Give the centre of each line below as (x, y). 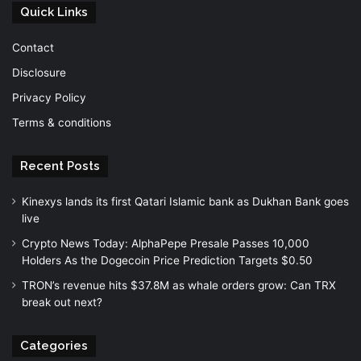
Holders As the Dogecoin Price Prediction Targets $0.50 (167, 260)
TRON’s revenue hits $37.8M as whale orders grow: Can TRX (179, 285)
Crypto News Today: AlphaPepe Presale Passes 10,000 (166, 243)
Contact (33, 47)
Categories (54, 345)
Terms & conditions (62, 122)
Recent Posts (60, 166)
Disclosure (39, 72)
